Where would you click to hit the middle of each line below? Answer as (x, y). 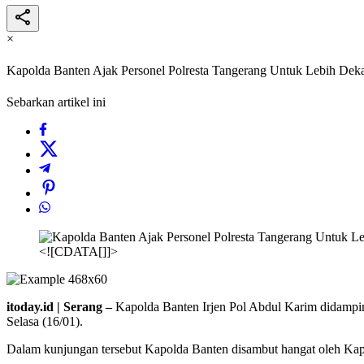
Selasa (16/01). (45, 322)
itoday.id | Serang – (59, 307)
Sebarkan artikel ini (56, 102)
